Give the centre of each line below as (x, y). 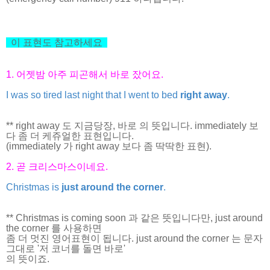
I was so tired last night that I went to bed (93, 95)
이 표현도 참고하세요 (57, 42)
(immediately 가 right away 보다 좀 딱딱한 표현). (109, 146)
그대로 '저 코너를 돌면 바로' (66, 248)
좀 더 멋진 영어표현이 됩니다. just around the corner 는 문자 (134, 238)
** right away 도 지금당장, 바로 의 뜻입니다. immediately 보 (132, 125)
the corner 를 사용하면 (54, 228)
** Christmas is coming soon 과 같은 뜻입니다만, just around (134, 218)
